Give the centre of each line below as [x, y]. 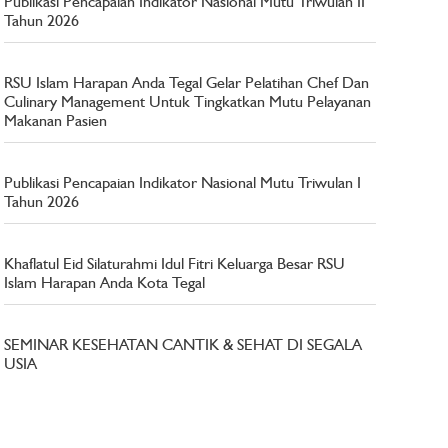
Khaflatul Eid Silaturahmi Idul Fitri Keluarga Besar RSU [175, 263]
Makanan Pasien [56, 120]
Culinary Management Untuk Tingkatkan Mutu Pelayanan [188, 101]
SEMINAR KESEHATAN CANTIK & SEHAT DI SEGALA [183, 344]
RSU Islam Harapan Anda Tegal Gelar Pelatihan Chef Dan [187, 82]
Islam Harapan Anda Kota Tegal [105, 282]
